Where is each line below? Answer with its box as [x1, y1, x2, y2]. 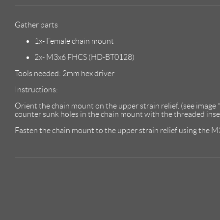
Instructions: [15, 85, 58, 94]
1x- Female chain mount [34, 37, 114, 46]
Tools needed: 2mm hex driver [15, 69, 114, 78]
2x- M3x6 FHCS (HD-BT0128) [34, 53, 135, 62]
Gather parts [15, 21, 58, 29]
